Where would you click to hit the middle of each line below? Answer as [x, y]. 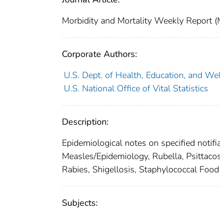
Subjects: [80, 203]
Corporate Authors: [99, 54]
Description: [85, 122]
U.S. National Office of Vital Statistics [136, 89]
